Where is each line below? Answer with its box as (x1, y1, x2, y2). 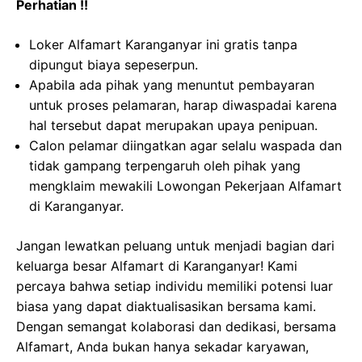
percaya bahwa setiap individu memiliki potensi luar (16, 278, 333, 294)
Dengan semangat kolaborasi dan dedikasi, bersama (16, 318, 336, 335)
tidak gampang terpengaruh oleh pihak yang (29, 158, 301, 174)
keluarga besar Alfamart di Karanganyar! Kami (16, 258, 297, 274)
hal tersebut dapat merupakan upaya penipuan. (29, 117, 318, 133)
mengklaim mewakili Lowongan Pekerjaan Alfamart (29, 178, 342, 194)
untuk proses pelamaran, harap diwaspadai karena (29, 97, 337, 113)
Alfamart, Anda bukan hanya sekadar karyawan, (16, 339, 309, 355)
